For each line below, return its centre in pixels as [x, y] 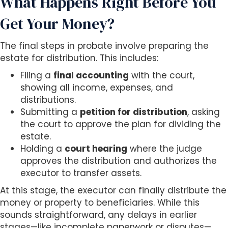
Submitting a [50, 112]
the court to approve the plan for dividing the [121, 124]
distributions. [48, 100]
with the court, [162, 76]
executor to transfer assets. [81, 173]
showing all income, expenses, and [97, 88]
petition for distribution [134, 112]
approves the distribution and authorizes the [119, 161]
